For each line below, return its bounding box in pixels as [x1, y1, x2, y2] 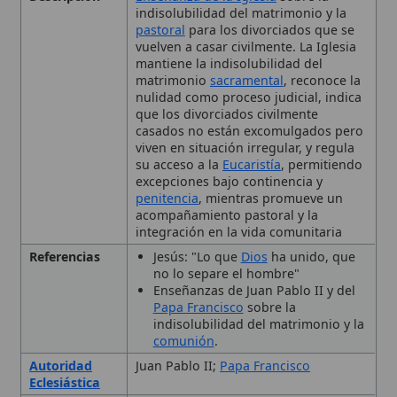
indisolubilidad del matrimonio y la [138, 214, 331, 230]
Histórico [26, 343, 78, 359]
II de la [258, 328, 300, 344]
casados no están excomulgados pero [123, 38, 331, 55]
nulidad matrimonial [187, 358, 300, 374]
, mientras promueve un [180, 99, 312, 116]
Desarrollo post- [123, 328, 213, 344]
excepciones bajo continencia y [123, 84, 293, 100]
